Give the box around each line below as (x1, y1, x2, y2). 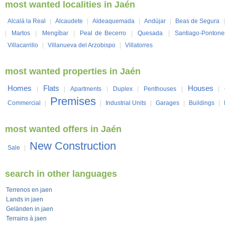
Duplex (113, 85, 133, 92)
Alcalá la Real (8, 18, 46, 25)
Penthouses (144, 85, 176, 92)
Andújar (144, 18, 166, 25)
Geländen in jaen (6, 205, 53, 212)
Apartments (70, 85, 101, 92)
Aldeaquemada (92, 18, 135, 25)
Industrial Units (105, 99, 146, 106)
